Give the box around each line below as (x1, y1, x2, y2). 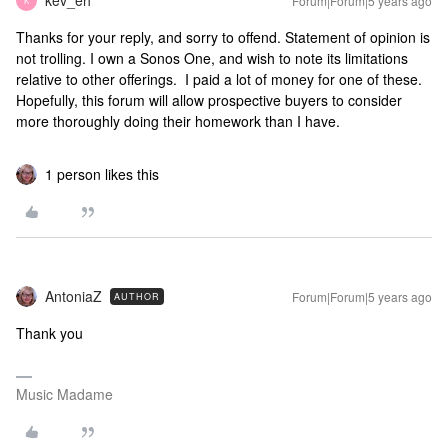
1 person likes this (45, 164, 159, 184)
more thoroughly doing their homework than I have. (16, 111, 340, 131)
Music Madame (16, 384, 113, 404)
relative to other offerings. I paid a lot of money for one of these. (16, 69, 422, 89)
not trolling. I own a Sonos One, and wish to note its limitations (16, 48, 408, 68)
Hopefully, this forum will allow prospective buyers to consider (16, 90, 402, 110)
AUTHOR (114, 290, 160, 303)
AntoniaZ (45, 286, 102, 306)
